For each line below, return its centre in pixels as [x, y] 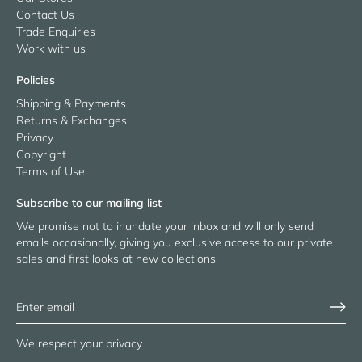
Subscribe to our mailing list [89, 202]
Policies [36, 80]
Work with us [51, 48]
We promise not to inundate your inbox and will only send [165, 226]
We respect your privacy [79, 343]
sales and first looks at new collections [116, 258]
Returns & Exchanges [72, 120]
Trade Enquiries [56, 31]
